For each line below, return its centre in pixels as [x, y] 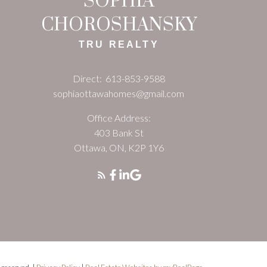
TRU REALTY [119, 44]
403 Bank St [119, 132]
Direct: [88, 78]
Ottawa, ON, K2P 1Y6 [119, 147]
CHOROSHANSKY [119, 25]
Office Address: [119, 117]
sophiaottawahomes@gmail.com [119, 93]
